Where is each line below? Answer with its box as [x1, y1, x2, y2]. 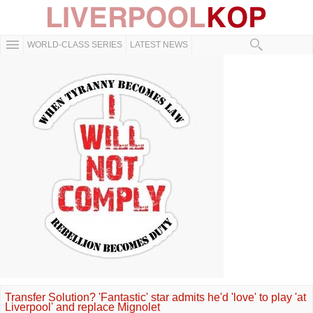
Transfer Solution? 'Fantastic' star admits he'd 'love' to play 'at [5, 291, 306, 303]
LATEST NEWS [130, 40, 188, 50]
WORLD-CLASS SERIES [27, 40, 122, 50]
